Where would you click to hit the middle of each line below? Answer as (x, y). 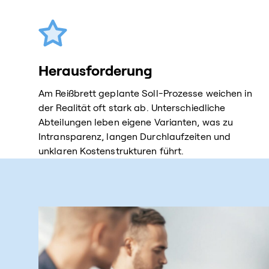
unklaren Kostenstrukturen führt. (111, 151)
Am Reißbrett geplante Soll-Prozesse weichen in (145, 93)
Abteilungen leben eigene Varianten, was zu (136, 122)
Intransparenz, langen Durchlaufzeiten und (135, 137)
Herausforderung (95, 71)
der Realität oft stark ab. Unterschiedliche (132, 108)
